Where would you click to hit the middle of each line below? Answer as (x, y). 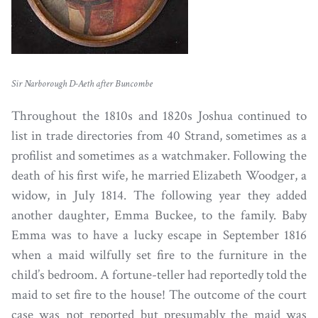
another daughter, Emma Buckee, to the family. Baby (159, 216)
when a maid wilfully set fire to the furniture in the (159, 256)
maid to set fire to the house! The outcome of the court (159, 295)
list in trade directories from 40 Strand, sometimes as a (159, 136)
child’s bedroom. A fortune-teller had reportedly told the (159, 275)
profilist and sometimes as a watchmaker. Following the (159, 156)
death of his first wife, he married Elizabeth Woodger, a (159, 176)
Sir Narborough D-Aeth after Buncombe (82, 84)
